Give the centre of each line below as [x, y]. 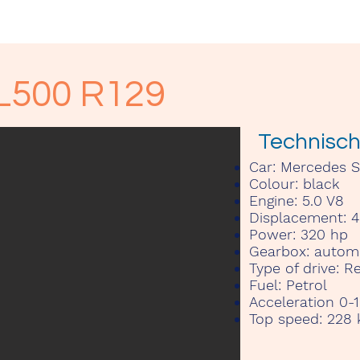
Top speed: [286, 319]
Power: [272, 234]
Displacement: [298, 217]
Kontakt [37, 22]
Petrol [304, 285]
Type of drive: [294, 268]
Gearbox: [279, 251]
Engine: [273, 200]
